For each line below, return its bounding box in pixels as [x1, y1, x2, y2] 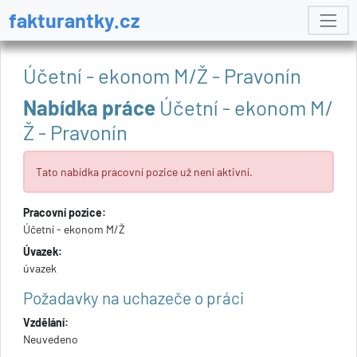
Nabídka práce [23, 94, 155, 120]
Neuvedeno [23, 332, 78, 347]
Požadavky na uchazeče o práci [23, 288, 244, 308]
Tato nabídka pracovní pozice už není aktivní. [36, 165, 253, 179]
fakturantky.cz [8, 8, 140, 33]
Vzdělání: [23, 316, 69, 330]
